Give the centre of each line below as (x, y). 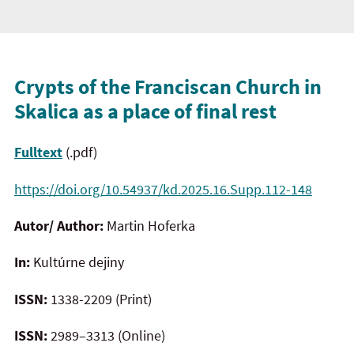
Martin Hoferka (151, 225)
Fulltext (38, 153)
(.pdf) (80, 153)
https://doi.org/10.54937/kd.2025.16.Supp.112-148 (163, 189)
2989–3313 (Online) (108, 336)
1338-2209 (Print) (101, 299)
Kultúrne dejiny (77, 262)
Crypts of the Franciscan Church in (168, 86)
